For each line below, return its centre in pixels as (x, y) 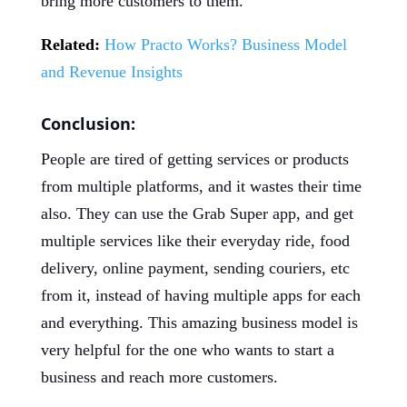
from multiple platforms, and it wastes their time (201, 186)
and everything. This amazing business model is (199, 323)
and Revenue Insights (111, 72)
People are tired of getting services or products (194, 159)
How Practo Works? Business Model (225, 45)
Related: (70, 45)
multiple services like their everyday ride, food (195, 241)
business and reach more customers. (159, 377)
